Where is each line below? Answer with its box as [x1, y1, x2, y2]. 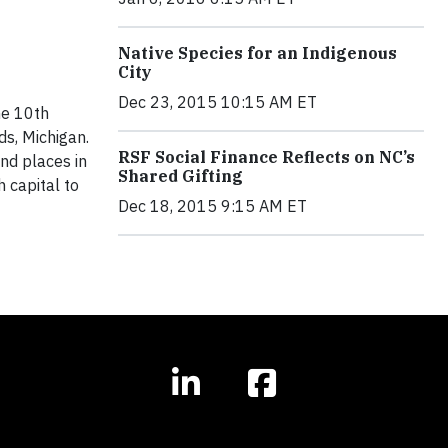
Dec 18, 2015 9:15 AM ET [118, 196, 307, 216]
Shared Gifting [118, 166, 243, 186]
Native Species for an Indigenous [118, 43, 397, 63]
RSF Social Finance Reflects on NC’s [118, 147, 415, 167]
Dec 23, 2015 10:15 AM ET [118, 92, 317, 112]
